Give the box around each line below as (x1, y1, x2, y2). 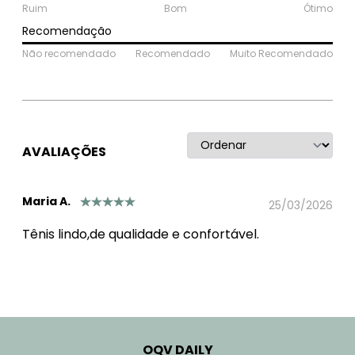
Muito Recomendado (230, 47, 333, 61)
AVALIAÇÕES (22, 142, 106, 161)
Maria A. (22, 193, 71, 210)
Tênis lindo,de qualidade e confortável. (22, 225, 259, 244)
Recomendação (22, 23, 112, 40)
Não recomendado (22, 47, 116, 61)
